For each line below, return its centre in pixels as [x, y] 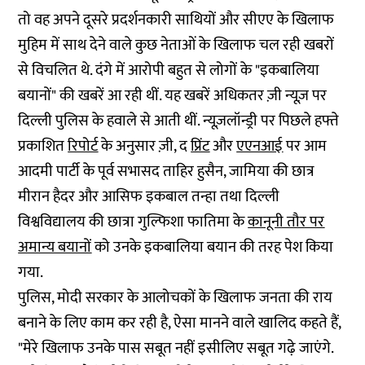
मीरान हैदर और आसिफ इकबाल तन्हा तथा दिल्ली [149, 197]
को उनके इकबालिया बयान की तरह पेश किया [213, 247]
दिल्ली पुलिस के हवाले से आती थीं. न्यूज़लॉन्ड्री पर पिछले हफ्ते [179, 121]
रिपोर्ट [83, 146]
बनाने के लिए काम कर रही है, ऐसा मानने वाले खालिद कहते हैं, [180, 323]
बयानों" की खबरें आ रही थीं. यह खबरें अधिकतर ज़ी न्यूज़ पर [173, 96]
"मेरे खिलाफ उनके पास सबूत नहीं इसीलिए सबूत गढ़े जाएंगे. [176, 348]
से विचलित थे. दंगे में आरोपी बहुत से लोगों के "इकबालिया [169, 70]
